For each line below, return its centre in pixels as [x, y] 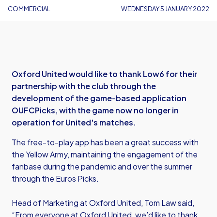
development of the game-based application [99, 98]
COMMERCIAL [29, 9]
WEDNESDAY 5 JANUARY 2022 [165, 9]
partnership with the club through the [84, 86]
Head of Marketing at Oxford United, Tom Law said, [103, 203]
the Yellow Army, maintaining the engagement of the [105, 154]
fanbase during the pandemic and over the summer [102, 166]
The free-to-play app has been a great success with [105, 142]
